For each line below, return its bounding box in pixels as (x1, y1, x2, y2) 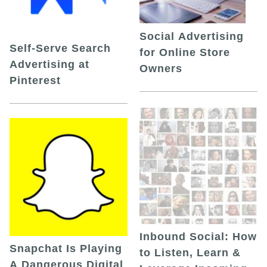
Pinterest (10, 74, 61, 86)
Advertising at (10, 58, 89, 70)
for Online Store (139, 46, 230, 58)
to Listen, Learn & (139, 246, 241, 259)
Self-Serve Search (10, 42, 111, 54)
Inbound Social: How (139, 230, 257, 243)
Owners (139, 62, 182, 74)
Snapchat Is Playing (10, 242, 122, 254)
